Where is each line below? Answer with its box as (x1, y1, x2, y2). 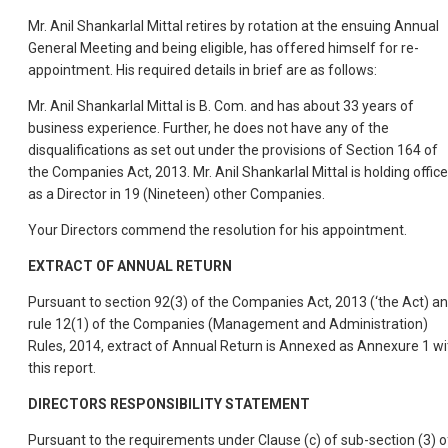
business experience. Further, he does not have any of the (28, 120, 389, 137)
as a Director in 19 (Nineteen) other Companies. (28, 186, 325, 203)
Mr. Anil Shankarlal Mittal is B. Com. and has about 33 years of (28, 98, 414, 115)
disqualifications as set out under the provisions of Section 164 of (28, 142, 438, 159)
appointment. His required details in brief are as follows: (28, 62, 377, 79)
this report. (28, 360, 96, 377)
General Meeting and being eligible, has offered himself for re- (28, 40, 419, 57)
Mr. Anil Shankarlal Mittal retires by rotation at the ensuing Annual (28, 18, 439, 35)
